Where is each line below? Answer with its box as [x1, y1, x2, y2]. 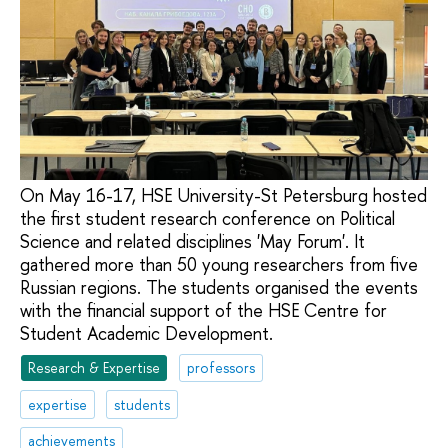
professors [187, 357, 256, 377]
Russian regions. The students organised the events [20, 275, 418, 301]
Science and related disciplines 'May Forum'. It [20, 229, 365, 255]
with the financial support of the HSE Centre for [20, 298, 387, 324]
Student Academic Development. [20, 321, 273, 347]
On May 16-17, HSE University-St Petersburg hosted [20, 183, 427, 209]
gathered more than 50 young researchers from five [20, 252, 418, 278]
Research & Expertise [28, 357, 161, 377]
